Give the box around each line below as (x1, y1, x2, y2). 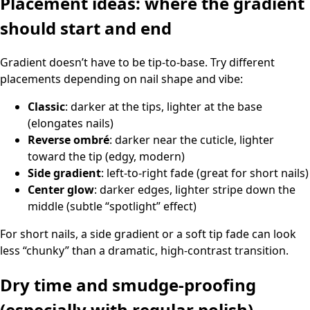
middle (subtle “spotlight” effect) (28, 199, 197, 215)
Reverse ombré (28, 132, 109, 148)
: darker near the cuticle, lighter (109, 132, 274, 148)
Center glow (28, 182, 94, 198)
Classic (28, 99, 65, 115)
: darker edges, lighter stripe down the (94, 182, 295, 198)
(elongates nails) (28, 116, 113, 131)
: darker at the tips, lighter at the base (65, 99, 262, 115)
